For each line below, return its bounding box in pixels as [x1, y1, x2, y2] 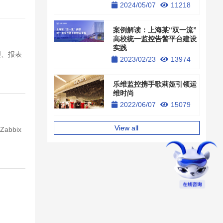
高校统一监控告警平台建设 [113, 35, 197, 43]
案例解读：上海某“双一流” [113, 26, 197, 34]
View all [114, 124, 139, 132]
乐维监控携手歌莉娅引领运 [113, 80, 197, 89]
